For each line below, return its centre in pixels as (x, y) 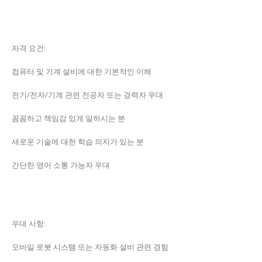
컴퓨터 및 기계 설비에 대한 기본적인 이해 (82, 71)
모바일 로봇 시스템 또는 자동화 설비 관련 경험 (90, 247)
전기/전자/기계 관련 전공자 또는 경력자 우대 (87, 95)
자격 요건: (29, 48)
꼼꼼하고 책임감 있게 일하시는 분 (68, 118)
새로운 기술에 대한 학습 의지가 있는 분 (78, 142)
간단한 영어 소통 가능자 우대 (61, 165)
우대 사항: (29, 223)
